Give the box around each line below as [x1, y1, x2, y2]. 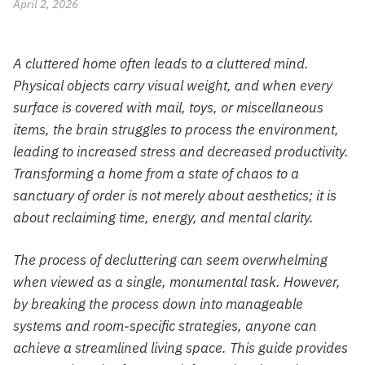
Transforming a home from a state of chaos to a [13, 165, 299, 183]
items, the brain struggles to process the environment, [13, 121, 339, 139]
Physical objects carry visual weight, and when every [13, 77, 332, 95]
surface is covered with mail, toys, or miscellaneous [13, 99, 323, 117]
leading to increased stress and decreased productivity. [13, 143, 349, 161]
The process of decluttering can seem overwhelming [13, 250, 328, 269]
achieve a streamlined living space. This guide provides [13, 338, 348, 357]
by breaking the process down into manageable [13, 294, 303, 313]
